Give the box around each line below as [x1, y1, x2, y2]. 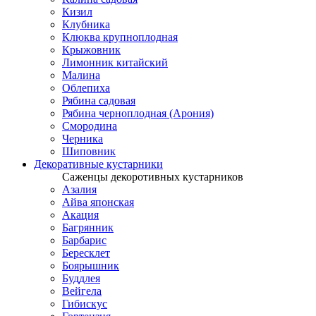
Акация [62, 209, 99, 221]
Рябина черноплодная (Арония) [62, 107, 214, 119]
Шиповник [62, 145, 116, 157]
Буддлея [62, 272, 100, 284]
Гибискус [62, 298, 107, 310]
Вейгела [62, 285, 102, 297]
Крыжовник [62, 44, 121, 56]
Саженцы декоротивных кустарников [62, 171, 243, 183]
